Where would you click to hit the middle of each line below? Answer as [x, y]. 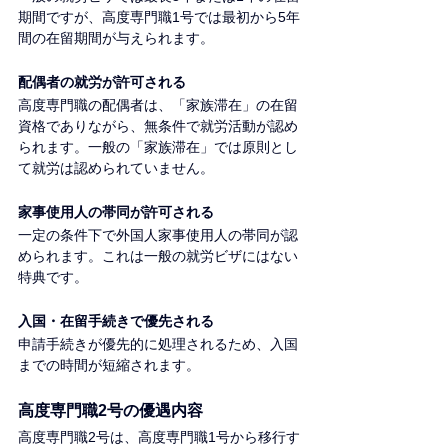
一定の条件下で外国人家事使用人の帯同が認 [158, 235]
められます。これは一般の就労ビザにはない [158, 256]
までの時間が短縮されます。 [109, 365]
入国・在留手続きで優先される [116, 321]
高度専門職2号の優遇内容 [110, 411]
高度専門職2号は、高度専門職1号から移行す [159, 437]
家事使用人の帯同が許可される [116, 212]
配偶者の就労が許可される [102, 82]
